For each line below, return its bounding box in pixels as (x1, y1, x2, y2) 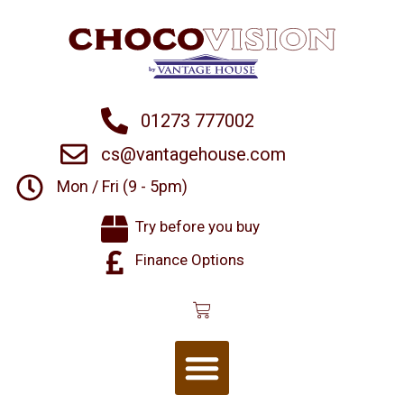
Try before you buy (135, 216, 260, 235)
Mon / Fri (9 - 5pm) (56, 176, 188, 196)
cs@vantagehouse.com (101, 142, 287, 165)
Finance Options (134, 250, 244, 269)
